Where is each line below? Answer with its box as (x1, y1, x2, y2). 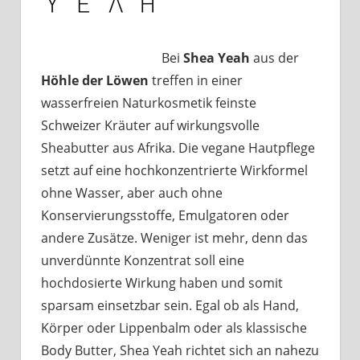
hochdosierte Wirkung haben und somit (41, 274, 283, 292)
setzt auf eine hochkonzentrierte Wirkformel (41, 162, 308, 180)
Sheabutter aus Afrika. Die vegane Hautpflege (41, 139, 315, 157)
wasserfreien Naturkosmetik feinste (41, 94, 256, 112)
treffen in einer (149, 72, 243, 90)
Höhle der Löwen (41, 72, 149, 90)
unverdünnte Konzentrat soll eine (41, 252, 244, 270)
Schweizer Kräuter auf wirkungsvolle (41, 117, 260, 135)
